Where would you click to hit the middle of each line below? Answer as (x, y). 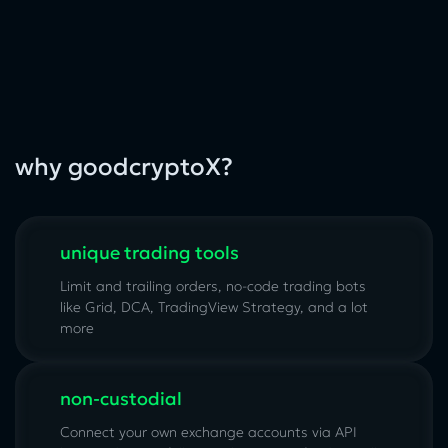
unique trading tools (149, 253)
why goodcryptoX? (124, 167)
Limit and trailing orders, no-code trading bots (213, 286)
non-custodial (121, 399)
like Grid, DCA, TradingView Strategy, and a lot (214, 307)
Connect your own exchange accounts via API (208, 432)
